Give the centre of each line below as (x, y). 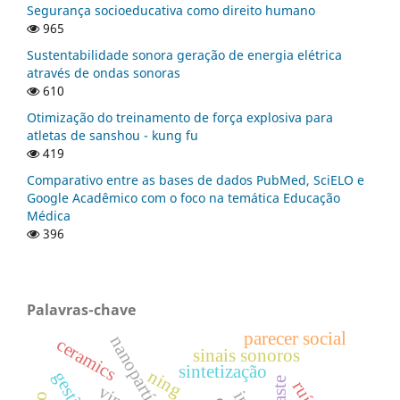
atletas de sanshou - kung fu (112, 136)
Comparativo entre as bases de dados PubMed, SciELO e (196, 180)
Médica (49, 216)
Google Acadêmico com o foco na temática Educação (183, 198)
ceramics (87, 359)
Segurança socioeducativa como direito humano (171, 11)
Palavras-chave (81, 310)
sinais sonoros (246, 355)
